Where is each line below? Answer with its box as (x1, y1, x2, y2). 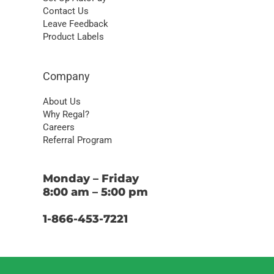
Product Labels (43, 31, 104, 43)
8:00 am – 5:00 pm (43, 185, 148, 199)
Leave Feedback (43, 18, 108, 30)
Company (43, 70, 90, 83)
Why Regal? (43, 109, 89, 120)
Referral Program (43, 135, 112, 146)
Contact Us (43, 6, 89, 17)
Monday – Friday (43, 172, 139, 186)
